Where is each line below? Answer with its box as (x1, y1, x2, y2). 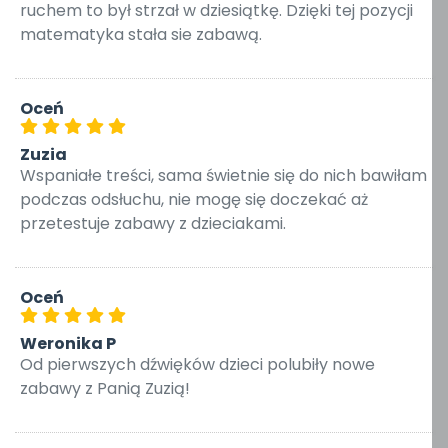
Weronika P (20, 332, 116, 355)
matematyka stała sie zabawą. (20, 23, 262, 46)
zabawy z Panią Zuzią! (20, 377, 190, 400)
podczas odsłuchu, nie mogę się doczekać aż (20, 188, 368, 211)
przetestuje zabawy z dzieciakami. (20, 212, 286, 235)
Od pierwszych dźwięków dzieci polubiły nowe (20, 353, 375, 376)
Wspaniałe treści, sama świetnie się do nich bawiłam (20, 164, 427, 187)
